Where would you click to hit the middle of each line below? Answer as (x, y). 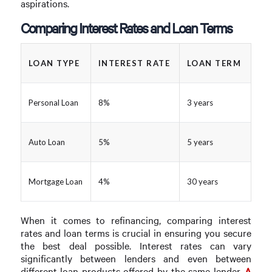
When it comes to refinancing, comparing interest (136, 220)
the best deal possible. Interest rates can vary (136, 246)
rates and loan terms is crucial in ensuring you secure (136, 233)
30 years (202, 182)
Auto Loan (46, 142)
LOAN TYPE (54, 63)
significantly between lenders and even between (136, 259)
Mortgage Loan (55, 182)
